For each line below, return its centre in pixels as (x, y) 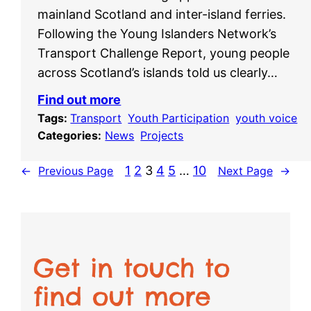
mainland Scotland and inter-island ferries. (162, 15)
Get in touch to (132, 268)
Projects (162, 136)
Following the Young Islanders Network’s (157, 34)
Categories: (70, 136)
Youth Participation (179, 118)
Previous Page (76, 170)
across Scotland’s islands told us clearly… (158, 73)
